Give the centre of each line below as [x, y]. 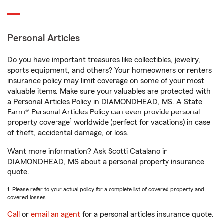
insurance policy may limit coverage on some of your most [106, 81]
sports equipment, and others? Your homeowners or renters [110, 70]
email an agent [55, 214]
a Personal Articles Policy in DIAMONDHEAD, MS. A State [105, 102]
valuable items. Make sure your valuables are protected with [109, 91]
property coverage [39, 122]
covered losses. [27, 197]
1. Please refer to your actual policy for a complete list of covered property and [106, 189]
